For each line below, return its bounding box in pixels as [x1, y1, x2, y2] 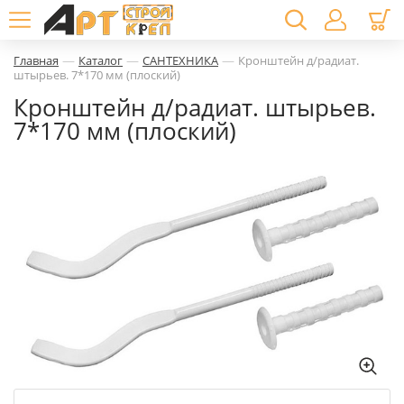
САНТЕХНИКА [142, 52, 218, 69]
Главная [14, 52, 59, 69]
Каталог [78, 52, 123, 69]
